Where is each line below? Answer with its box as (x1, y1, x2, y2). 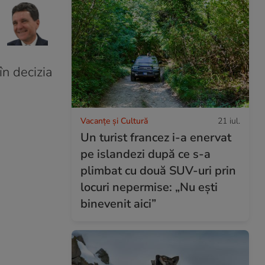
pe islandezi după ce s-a (80, 146, 211, 162)
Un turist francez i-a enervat (80, 129, 231, 146)
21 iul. (218, 115, 240, 127)
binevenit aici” (80, 195, 156, 212)
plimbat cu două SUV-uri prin (80, 162, 236, 179)
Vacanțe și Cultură (80, 115, 148, 127)
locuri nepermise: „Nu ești (80, 179, 218, 195)
